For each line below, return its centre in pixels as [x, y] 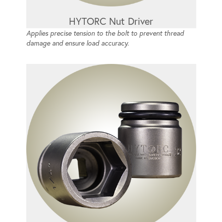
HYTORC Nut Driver [111, 21]
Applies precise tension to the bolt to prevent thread [105, 33]
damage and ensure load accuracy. [77, 43]
